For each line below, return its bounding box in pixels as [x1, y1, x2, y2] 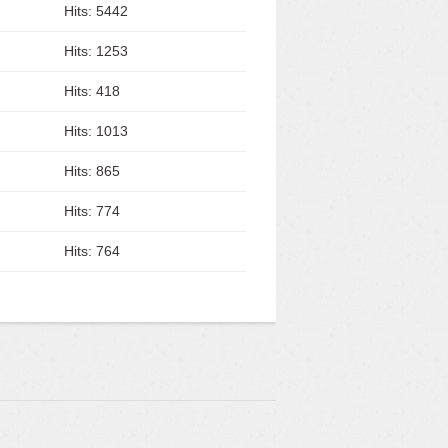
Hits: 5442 [64, 3, 128, 19]
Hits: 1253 [64, 43, 128, 59]
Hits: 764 [64, 243, 120, 259]
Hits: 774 [64, 203, 120, 219]
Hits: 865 [64, 163, 120, 179]
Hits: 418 [64, 83, 120, 99]
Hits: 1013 [64, 123, 128, 139]
